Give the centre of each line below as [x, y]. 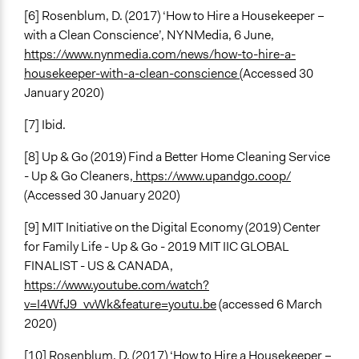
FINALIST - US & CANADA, [99, 266]
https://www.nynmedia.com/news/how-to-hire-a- [160, 54]
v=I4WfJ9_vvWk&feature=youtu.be [120, 305]
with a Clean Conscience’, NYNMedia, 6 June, [149, 35]
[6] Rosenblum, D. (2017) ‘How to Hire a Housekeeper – [174, 16]
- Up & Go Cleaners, [79, 176]
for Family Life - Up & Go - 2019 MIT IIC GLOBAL [157, 247]
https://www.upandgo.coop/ [212, 176]
